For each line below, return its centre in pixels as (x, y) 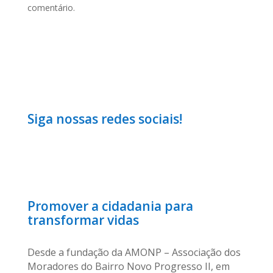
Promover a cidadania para (110, 206)
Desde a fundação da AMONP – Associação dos (134, 252)
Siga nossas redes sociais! (105, 119)
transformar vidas (83, 220)
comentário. (51, 8)
